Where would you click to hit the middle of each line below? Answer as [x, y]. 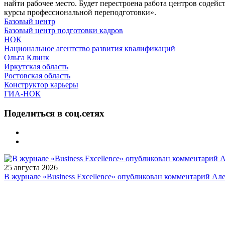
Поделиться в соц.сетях [54, 113]
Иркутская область [36, 66]
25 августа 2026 [31, 168]
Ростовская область [37, 75]
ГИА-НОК [22, 93]
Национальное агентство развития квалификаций [90, 48]
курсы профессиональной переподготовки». [80, 12]
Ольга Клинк [27, 57]
